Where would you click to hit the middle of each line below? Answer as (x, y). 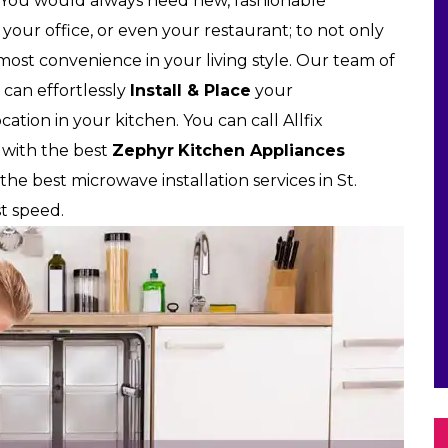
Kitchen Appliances (261, 150)
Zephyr (143, 150)
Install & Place (190, 90)
